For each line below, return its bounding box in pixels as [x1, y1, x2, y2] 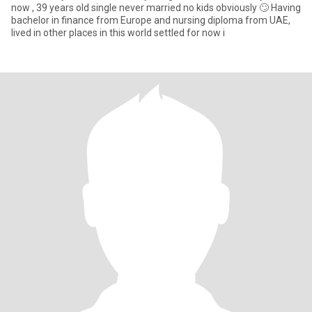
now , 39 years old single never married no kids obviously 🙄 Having [11, 2, 301, 13]
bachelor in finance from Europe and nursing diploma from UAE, [11, 15, 290, 26]
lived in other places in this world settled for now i [11, 27, 225, 38]
